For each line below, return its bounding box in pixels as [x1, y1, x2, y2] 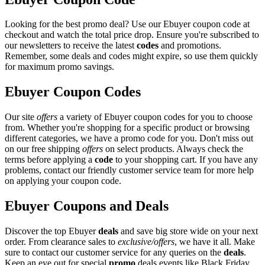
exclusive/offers [118, 237, 174, 247]
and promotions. [159, 40, 221, 51]
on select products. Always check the [103, 144, 243, 154]
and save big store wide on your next [118, 226, 258, 237]
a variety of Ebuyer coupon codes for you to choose [57, 112, 253, 122]
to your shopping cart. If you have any [113, 154, 258, 165]
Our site [5, 112, 37, 122]
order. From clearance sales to [5, 237, 118, 247]
